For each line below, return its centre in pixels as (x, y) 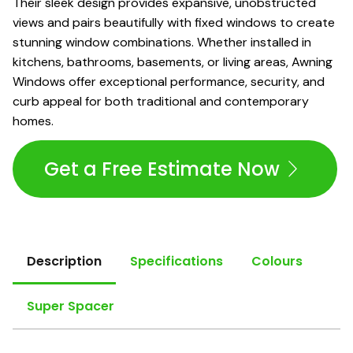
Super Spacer (71, 307)
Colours (277, 262)
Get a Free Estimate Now (162, 169)
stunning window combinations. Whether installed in (162, 43)
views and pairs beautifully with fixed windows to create (174, 23)
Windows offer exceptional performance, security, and (169, 82)
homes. (33, 121)
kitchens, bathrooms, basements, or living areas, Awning (173, 62)
